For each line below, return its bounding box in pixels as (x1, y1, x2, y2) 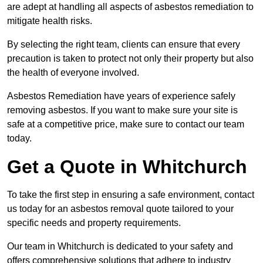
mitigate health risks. (7, 15, 92, 26)
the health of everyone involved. (7, 67, 139, 77)
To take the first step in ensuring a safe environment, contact (7, 189, 254, 200)
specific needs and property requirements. (7, 217, 181, 228)
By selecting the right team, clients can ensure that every (7, 39, 240, 49)
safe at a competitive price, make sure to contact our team (7, 119, 244, 129)
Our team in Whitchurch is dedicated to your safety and (7, 241, 233, 251)
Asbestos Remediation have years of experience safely (7, 90, 235, 101)
